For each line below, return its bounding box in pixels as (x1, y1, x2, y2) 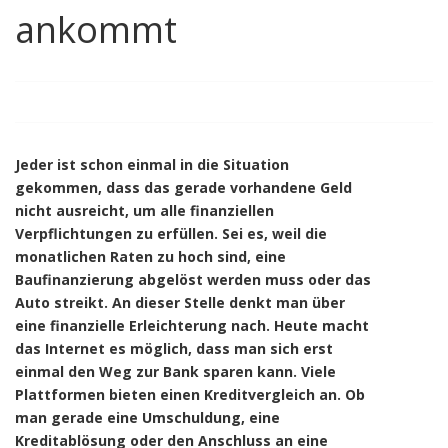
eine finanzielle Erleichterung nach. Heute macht (15, 316, 369, 335)
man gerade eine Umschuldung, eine (15, 408, 280, 427)
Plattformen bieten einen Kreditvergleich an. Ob (15, 385, 365, 404)
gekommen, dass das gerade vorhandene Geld (15, 178, 352, 197)
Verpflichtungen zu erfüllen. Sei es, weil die (15, 224, 327, 243)
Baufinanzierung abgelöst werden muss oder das (15, 270, 371, 289)
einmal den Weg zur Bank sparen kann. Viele (15, 362, 336, 381)
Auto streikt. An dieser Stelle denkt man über (15, 293, 345, 312)
